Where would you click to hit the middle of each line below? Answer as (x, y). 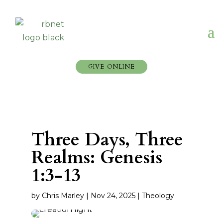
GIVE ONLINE (111, 67)
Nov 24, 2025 (113, 195)
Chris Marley (63, 195)
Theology (158, 195)
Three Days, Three (107, 139)
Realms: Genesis (97, 157)
